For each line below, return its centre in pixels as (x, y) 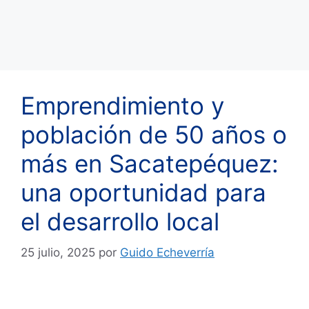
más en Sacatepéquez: (150, 164)
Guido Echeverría (167, 252)
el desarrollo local (120, 222)
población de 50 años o (154, 135)
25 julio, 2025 (58, 252)
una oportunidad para (143, 193)
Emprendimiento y (122, 106)
